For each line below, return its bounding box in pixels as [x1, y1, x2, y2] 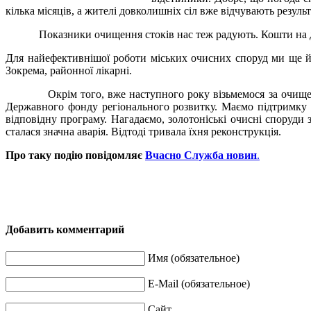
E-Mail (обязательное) [148, 277, 250, 289]
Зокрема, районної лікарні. [6, 65, 132, 77]
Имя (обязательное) [148, 251, 239, 264]
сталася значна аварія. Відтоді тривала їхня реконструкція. [6, 126, 281, 138]
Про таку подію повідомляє [6, 149, 145, 162]
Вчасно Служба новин [145, 149, 257, 162]
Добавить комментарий [6, 224, 124, 236]
